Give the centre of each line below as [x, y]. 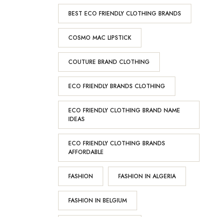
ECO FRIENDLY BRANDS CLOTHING [116, 86]
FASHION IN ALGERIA [147, 176]
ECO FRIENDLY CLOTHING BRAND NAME [124, 110]
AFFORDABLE [86, 152]
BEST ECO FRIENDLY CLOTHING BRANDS [124, 14]
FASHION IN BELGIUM [97, 201]
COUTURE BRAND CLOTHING [109, 62]
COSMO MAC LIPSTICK [100, 38]
